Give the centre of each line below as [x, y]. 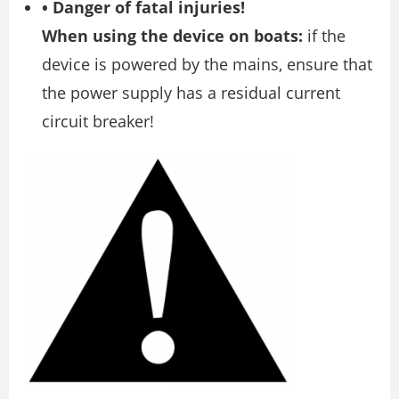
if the [324, 36]
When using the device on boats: [172, 36]
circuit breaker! [98, 121]
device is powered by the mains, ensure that [207, 64]
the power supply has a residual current [191, 93]
